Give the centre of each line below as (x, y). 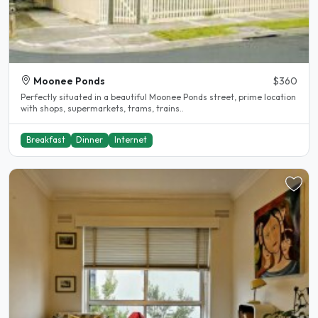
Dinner (90, 140)
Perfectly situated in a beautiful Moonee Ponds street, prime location (158, 97)
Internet (130, 140)
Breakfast (45, 140)
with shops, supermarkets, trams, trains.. (102, 108)
